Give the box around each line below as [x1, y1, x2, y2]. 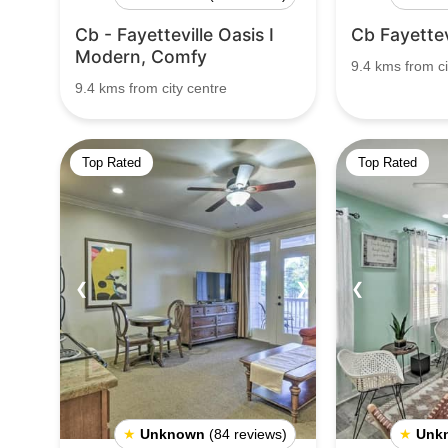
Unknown [140, 426, 205, 442]
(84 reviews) [209, 426, 287, 442]
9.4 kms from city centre [75, 80, 227, 96]
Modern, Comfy [75, 46, 207, 67]
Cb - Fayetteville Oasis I [75, 24, 274, 45]
